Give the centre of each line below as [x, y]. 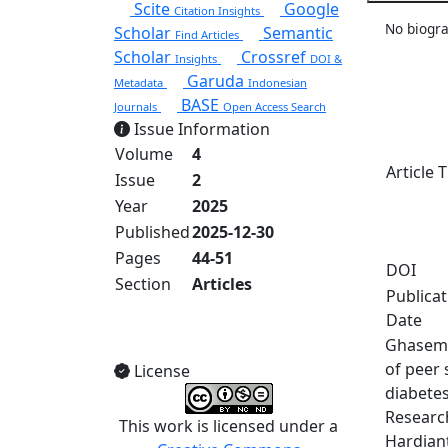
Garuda [215, 81]
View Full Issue [229, 327]
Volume [144, 154]
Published [152, 232]
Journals [135, 106]
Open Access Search [274, 106]
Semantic [296, 33]
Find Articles [207, 34]
